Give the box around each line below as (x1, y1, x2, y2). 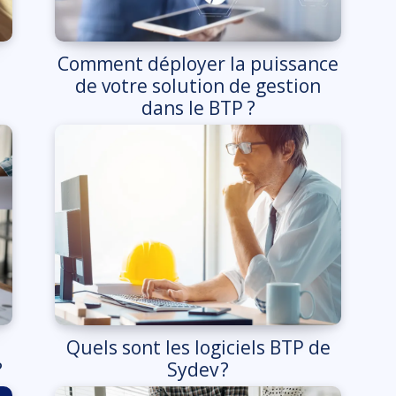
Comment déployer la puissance (57, 50, 339, 76)
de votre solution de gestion (75, 72, 321, 98)
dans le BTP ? (141, 95, 255, 120)
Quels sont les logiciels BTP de (65, 334, 331, 360)
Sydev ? (167, 356, 229, 382)
